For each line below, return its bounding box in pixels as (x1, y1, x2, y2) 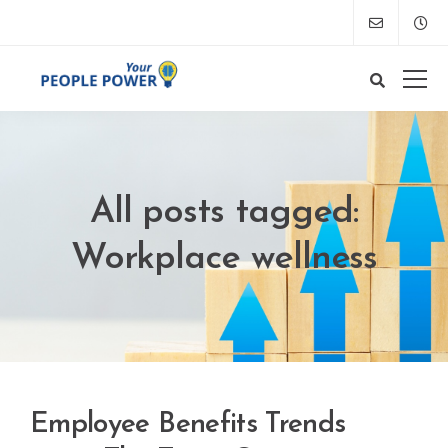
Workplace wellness (70, 241, 378, 277)
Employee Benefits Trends (30, 411, 346, 439)
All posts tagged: (89, 195, 359, 231)
